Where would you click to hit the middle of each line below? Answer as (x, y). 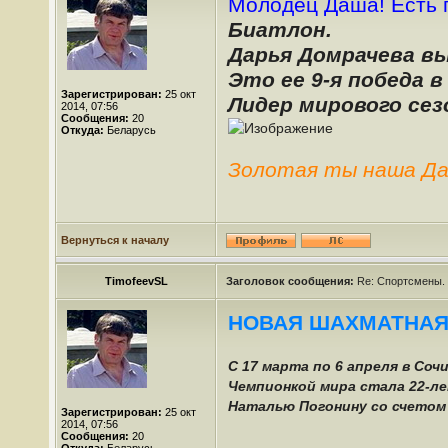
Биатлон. (280, 30)
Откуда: (82, 130)
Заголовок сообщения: (290, 281)
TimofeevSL (136, 281)
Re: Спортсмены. (399, 281)
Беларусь (130, 130)
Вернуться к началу (115, 240)
